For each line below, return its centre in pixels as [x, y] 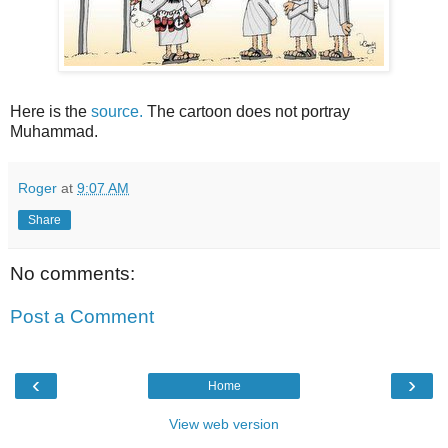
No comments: [72, 273]
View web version [224, 423]
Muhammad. [54, 131]
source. [117, 111]
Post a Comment [82, 317]
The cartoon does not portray [246, 111]
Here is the [50, 111]
